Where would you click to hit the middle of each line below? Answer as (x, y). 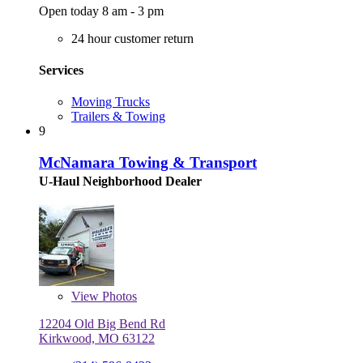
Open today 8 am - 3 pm (101, 11)
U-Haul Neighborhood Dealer (120, 181)
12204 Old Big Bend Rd (102, 323)
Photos (118, 296)
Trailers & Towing (118, 117)
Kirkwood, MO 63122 (97, 338)
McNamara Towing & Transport (148, 162)
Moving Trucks (111, 102)
